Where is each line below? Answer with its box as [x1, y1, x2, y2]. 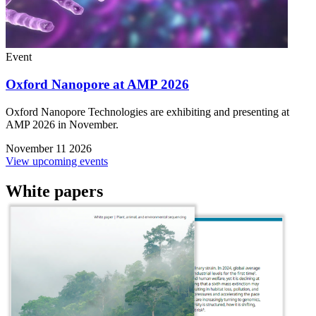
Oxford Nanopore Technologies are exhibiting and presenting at [6, 105, 289, 118]
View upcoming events [6, 154, 108, 167]
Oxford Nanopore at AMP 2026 [6, 77, 189, 92]
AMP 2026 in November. [6, 118, 119, 130]
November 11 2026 [6, 142, 92, 154]
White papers [6, 181, 103, 200]
